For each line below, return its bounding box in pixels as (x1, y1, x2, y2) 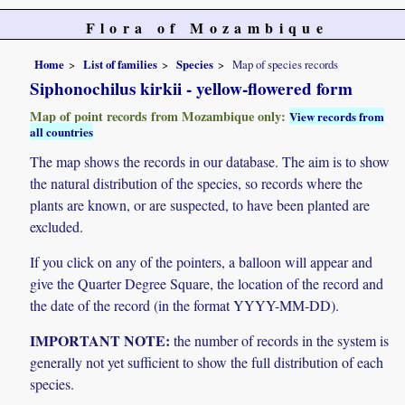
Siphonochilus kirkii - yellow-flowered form (30, 75, 353, 101)
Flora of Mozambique (85, 17, 329, 38)
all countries (30, 122, 94, 140)
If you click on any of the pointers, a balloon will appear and (30, 251, 373, 271)
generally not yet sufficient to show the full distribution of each (30, 353, 384, 372)
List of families (83, 55, 158, 72)
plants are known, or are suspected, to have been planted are (30, 194, 371, 214)
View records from (289, 107, 385, 125)
